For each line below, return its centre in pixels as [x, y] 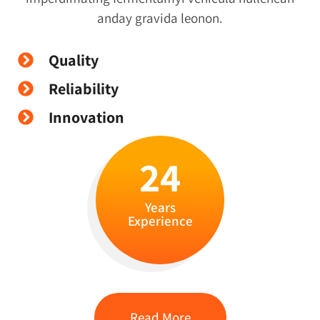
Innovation [86, 117]
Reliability [83, 88]
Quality [73, 60]
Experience [160, 220]
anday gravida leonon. [160, 17]
